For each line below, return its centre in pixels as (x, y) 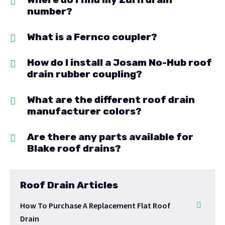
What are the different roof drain (111, 100)
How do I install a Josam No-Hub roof (120, 63)
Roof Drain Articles (69, 185)
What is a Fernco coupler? (92, 37)
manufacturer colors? (84, 111)
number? (50, 12)
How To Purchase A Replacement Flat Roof (95, 206)
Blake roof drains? (74, 149)
